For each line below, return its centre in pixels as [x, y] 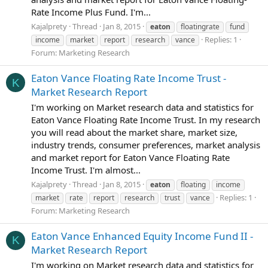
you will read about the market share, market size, [134, 133]
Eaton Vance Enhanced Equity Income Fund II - [142, 236]
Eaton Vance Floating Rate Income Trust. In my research [146, 120]
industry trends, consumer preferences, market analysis [146, 145]
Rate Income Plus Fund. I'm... [91, 12]
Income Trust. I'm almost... [86, 170]
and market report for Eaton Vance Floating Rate [130, 158]
